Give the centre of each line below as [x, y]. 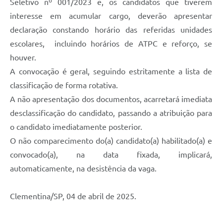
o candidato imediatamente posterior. [76, 127]
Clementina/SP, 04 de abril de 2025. [73, 196]
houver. [23, 58]
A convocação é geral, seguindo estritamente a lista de [111, 72]
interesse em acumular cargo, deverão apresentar [111, 16]
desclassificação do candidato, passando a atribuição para [111, 113]
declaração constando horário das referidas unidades [111, 30]
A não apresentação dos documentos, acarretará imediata [111, 99]
